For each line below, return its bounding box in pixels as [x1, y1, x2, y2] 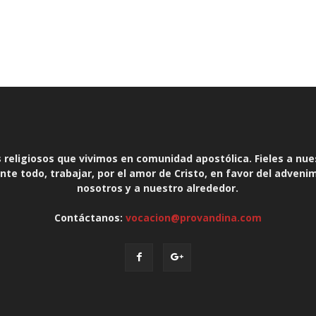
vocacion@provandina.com [125, 211, 262, 224]
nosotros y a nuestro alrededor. [77, 181, 239, 195]
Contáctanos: [54, 211, 126, 224]
